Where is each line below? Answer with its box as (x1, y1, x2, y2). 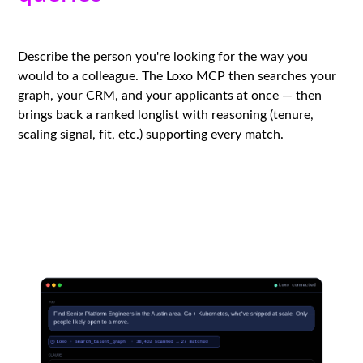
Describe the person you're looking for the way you (18, 46, 309, 64)
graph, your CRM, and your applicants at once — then (18, 85, 322, 103)
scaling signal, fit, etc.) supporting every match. (18, 124, 284, 142)
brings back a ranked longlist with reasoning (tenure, (18, 105, 314, 122)
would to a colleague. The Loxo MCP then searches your (18, 66, 337, 83)
